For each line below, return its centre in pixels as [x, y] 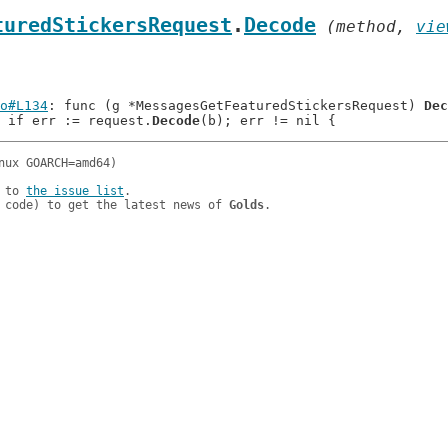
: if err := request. [80, 120]
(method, [366, 26]
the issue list [75, 191]
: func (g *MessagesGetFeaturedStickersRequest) [236, 105]
